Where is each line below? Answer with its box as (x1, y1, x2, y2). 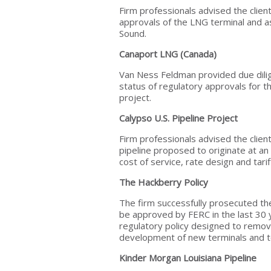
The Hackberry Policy (119, 176, 208, 188)
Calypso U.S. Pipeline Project (119, 112, 238, 124)
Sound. (119, 27, 146, 39)
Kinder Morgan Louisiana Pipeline (119, 252, 256, 264)
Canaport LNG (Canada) (119, 48, 217, 60)
